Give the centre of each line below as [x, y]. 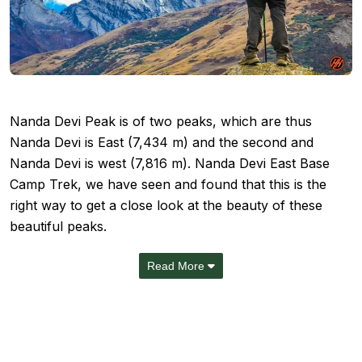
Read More [176, 266]
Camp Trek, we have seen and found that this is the [168, 184]
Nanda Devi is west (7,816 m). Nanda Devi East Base [170, 163]
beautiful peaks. [58, 226]
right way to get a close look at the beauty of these [166, 205]
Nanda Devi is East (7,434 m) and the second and [162, 142]
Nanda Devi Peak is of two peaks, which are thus [161, 121]
